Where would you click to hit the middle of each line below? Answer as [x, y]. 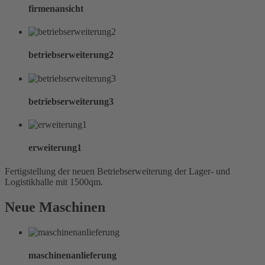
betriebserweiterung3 [71, 101]
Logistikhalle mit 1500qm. [54, 182]
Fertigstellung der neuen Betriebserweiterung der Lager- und [117, 171]
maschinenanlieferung [72, 255]
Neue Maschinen [55, 207]
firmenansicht [56, 8]
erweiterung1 [55, 148]
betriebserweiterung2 [71, 55]
